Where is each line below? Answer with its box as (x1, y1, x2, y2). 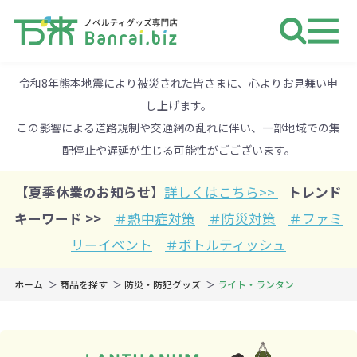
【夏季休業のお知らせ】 (15, 182, 164, 202)
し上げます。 (145, 96, 212, 113)
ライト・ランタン (217, 277, 294, 292)
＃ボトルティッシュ (165, 235, 286, 255)
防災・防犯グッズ (124, 277, 201, 292)
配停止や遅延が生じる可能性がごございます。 (61, 141, 296, 158)
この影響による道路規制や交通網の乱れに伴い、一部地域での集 (17, 119, 340, 135)
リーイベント (71, 235, 152, 255)
